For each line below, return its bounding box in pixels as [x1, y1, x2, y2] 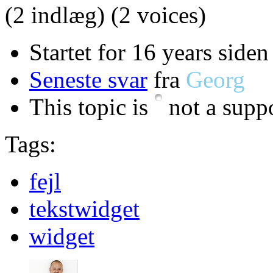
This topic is [29, 93, 154, 120]
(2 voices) [111, 1, 206, 28]
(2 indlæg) [5, 1, 105, 28]
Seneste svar [29, 66, 147, 93]
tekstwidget [29, 195, 140, 222]
